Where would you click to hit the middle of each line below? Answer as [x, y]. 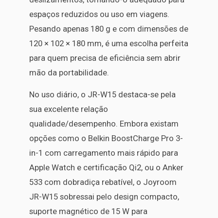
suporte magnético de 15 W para [88, 211]
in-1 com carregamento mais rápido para [104, 153]
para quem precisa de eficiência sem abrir [105, 58]
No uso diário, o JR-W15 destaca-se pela [102, 94]
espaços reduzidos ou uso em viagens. [99, 14]
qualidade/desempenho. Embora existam [104, 123]
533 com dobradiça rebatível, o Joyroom [103, 182]
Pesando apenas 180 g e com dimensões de [109, 29]
